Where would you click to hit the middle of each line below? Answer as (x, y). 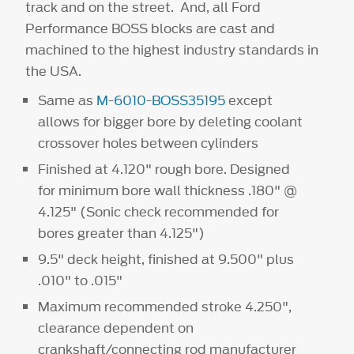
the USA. (55, 72)
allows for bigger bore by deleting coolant (171, 122)
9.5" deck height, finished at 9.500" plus (166, 260)
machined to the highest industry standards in (172, 50)
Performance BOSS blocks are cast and (151, 29)
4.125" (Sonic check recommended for (159, 212)
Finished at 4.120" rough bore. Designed (164, 169)
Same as (68, 101)
